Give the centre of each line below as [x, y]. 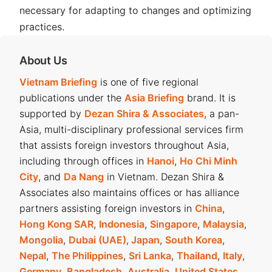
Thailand [197, 256]
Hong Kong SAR [56, 224]
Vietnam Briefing [58, 82]
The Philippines [87, 256]
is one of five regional [148, 82]
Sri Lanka [150, 256]
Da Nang [84, 177]
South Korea [194, 240]
